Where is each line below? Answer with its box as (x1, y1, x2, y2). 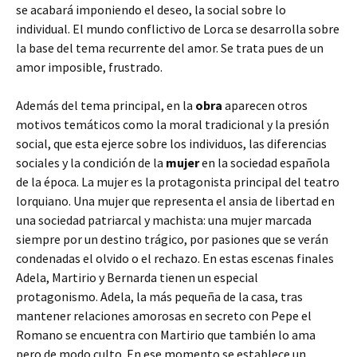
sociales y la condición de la (16, 155, 166, 171)
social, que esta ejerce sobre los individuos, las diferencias (16, 135, 327, 151)
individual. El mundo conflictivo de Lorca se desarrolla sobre (16, 21, 339, 37)
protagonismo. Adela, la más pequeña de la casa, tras (16, 288, 303, 304)
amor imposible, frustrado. (16, 59, 163, 75)
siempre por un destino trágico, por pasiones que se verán (16, 231, 328, 247)
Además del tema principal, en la (16, 97, 195, 113)
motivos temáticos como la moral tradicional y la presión (16, 116, 329, 132)
